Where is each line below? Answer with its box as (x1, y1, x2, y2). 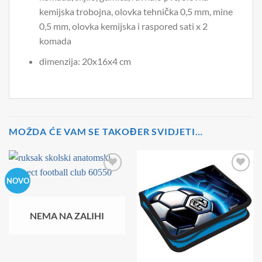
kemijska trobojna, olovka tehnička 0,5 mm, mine (39, 6, 233, 18)
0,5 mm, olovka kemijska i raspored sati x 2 (39, 20, 208, 32)
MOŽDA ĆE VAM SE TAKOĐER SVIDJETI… (9, 125, 203, 137)
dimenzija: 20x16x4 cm (39, 55, 131, 67)
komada (39, 35, 71, 47)
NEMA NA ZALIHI (30, 210, 104, 222)
